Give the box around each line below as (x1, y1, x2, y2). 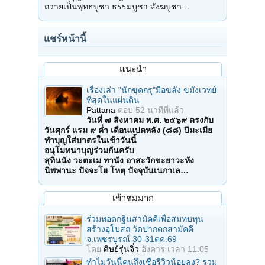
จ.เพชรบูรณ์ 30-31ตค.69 (86, 234, 177, 244)
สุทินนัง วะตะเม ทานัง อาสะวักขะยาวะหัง (44, 156, 194, 166)
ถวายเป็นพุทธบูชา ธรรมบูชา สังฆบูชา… (44, 2, 190, 12)
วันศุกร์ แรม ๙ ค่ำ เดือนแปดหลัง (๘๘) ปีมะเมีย (44, 125, 212, 135)
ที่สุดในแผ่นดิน (86, 95, 140, 105)
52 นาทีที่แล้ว (135, 105, 184, 115)
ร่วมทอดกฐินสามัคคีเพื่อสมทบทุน (86, 214, 203, 224)
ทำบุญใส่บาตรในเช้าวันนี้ (44, 135, 137, 146)
